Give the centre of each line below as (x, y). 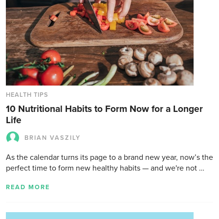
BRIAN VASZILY (53, 138)
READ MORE (28, 187)
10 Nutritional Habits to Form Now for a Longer (104, 109)
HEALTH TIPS (27, 95)
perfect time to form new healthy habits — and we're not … (105, 168)
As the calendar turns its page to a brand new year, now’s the (109, 157)
